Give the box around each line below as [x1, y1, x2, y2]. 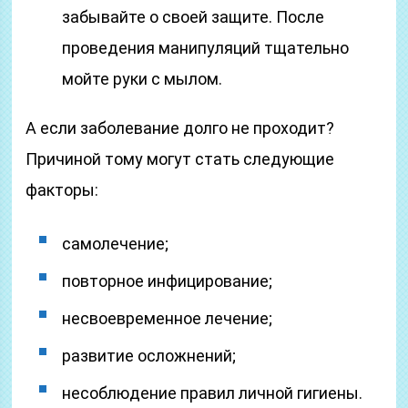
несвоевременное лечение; [62, 309, 273, 328]
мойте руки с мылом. [62, 69, 223, 88]
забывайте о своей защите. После [62, 7, 325, 26]
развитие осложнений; [62, 346, 237, 365]
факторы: [25, 180, 99, 199]
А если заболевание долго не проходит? [25, 118, 335, 138]
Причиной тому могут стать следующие [25, 149, 335, 168]
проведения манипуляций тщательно [62, 38, 350, 57]
